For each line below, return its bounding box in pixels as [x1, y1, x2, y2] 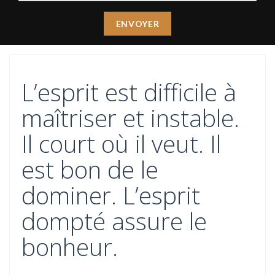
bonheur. [21, 230, 118, 263]
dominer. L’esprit [21, 179, 200, 211]
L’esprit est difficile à [21, 76, 236, 108]
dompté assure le [21, 204, 207, 237]
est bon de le [21, 153, 158, 185]
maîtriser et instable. [21, 101, 239, 134]
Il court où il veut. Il [21, 127, 221, 160]
